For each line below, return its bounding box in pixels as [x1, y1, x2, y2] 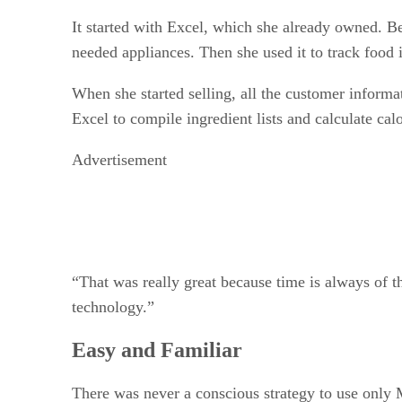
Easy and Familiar [72, 337, 242, 362]
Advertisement [72, 150, 167, 169]
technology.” [72, 297, 154, 316]
